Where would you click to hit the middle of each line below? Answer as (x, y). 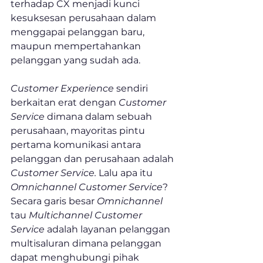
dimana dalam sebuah (100, 117)
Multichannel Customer (87, 215)
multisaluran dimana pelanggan (87, 244)
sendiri (132, 89)
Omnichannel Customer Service (87, 187)
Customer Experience (62, 89)
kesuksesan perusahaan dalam (85, 18)
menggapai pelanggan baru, (79, 32)
